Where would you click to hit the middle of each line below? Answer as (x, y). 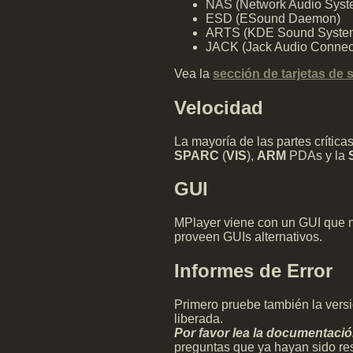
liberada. (199, 319)
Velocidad (219, 107)
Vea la (193, 73)
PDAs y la (317, 155)
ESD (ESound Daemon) (273, 18)
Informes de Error (253, 271)
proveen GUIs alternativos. (248, 237)
